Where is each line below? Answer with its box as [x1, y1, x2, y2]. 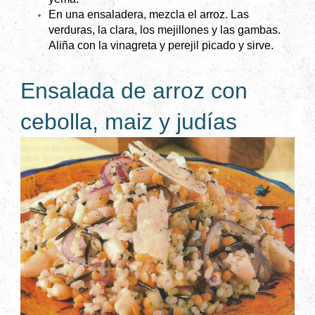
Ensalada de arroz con [20, 78, 247, 104]
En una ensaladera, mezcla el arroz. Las [49, 8, 249, 21]
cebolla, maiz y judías [20, 109, 237, 135]
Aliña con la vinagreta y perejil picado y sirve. [49, 39, 274, 52]
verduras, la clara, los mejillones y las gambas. [49, 24, 281, 37]
